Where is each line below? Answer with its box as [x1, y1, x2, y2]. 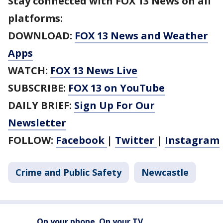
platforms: [8, 11, 63, 25]
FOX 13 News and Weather [75, 28, 208, 42]
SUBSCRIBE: [8, 81, 68, 95]
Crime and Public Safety [15, 166, 121, 178]
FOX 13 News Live [50, 63, 137, 77]
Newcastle [141, 166, 189, 178]
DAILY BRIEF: [8, 98, 74, 112]
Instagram [165, 133, 220, 147]
